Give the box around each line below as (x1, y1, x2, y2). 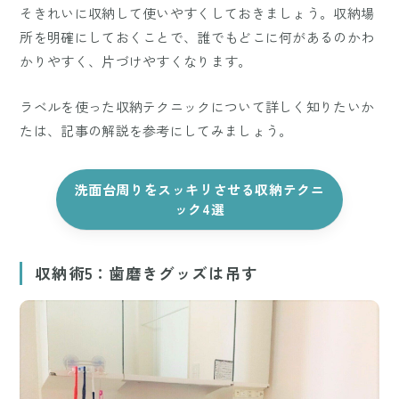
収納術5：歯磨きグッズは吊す (35, 261, 258, 284)
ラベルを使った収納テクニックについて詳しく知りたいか (20, 97, 375, 117)
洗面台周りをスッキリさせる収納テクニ (74, 180, 325, 199)
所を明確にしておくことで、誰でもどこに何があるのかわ (20, 28, 375, 47)
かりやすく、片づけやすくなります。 (20, 52, 252, 71)
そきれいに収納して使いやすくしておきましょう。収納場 (20, 4, 375, 23)
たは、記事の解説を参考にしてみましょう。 (20, 121, 293, 141)
